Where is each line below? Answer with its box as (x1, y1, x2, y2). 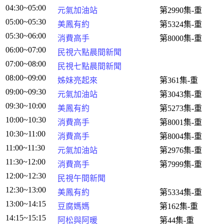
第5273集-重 (159, 104, 202, 112)
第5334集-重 (159, 188, 202, 196)
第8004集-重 (159, 132, 202, 140)
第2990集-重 (159, 6, 202, 14)
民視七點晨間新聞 (57, 62, 121, 70)
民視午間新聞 (57, 174, 105, 182)
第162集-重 (159, 202, 198, 210)
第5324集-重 (159, 20, 202, 28)
